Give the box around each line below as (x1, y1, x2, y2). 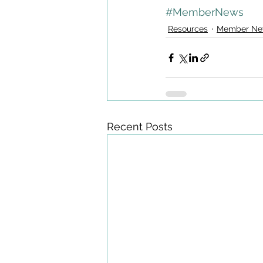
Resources (168, 23, 208, 33)
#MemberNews (166, 6, 244, 18)
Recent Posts (107, 120, 173, 133)
